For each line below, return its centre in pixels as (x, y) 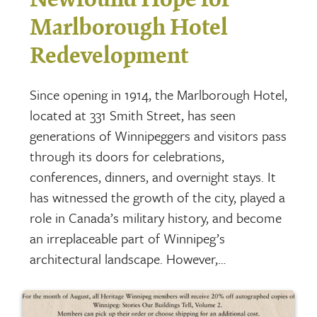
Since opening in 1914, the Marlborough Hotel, (159, 95)
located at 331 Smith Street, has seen (133, 115)
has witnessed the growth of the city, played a (158, 197)
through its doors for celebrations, (127, 156)
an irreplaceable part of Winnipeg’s (128, 238)
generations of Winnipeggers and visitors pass (158, 136)
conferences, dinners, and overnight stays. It (153, 177)
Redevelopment (109, 56)
